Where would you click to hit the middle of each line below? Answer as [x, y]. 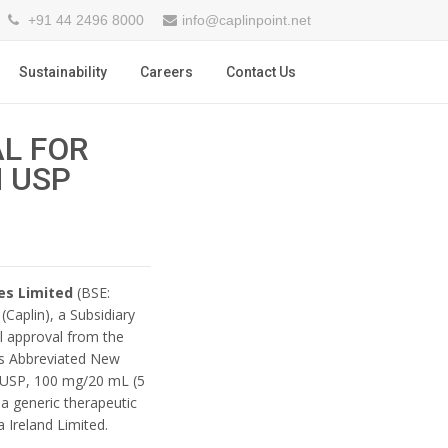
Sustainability [63, 72]
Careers [166, 72]
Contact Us [261, 72]
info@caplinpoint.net [246, 20]
